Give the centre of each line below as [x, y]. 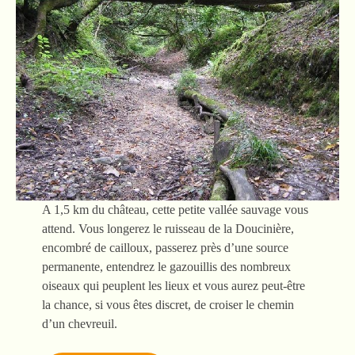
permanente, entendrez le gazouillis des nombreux [166, 267]
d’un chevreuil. [79, 324]
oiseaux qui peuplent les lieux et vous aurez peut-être [173, 286]
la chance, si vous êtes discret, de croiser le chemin [168, 305]
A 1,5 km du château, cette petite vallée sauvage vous [175, 210]
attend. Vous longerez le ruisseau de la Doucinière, [168, 229]
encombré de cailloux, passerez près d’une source [165, 248]
